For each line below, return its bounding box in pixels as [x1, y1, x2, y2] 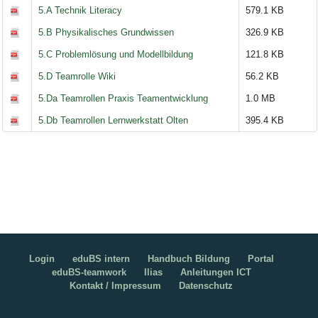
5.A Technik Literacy [38, 4, 123, 16]
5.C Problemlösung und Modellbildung [38, 48, 194, 60]
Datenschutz [179, 280, 234, 292]
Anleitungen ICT [180, 267, 251, 278]
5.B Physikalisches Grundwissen [38, 26, 175, 38]
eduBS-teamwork [51, 267, 126, 278]
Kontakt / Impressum [70, 280, 162, 292]
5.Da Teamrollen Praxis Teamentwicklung [38, 92, 209, 104]
